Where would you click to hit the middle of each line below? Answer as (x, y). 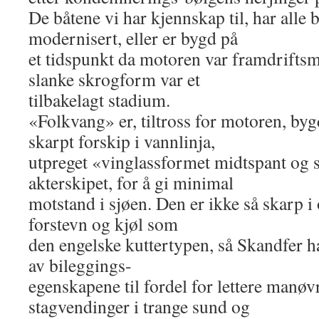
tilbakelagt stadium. (99, 100)
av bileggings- (80, 265)
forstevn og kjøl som (103, 224)
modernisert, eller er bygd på (133, 38)
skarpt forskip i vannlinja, (122, 141)
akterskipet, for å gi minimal (131, 182)
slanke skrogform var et (114, 79)
